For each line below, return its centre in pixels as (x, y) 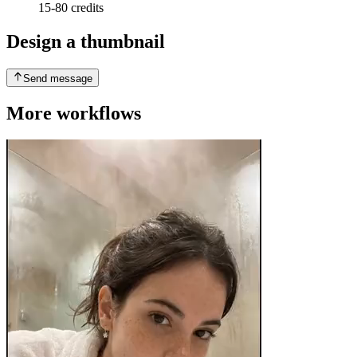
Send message (58, 78)
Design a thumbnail (86, 42)
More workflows (74, 113)
